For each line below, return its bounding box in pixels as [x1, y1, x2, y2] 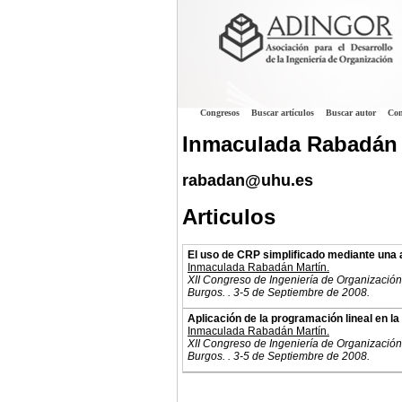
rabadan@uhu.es [182, 171, 313, 190]
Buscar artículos [251, 108, 314, 118]
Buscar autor [326, 108, 376, 118]
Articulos [182, 205, 275, 230]
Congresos [200, 108, 240, 118]
